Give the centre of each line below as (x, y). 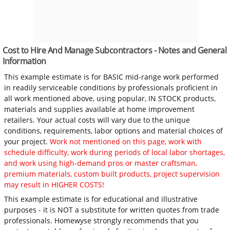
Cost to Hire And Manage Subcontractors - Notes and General (114, 50)
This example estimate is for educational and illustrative (101, 199)
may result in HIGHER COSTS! (54, 184)
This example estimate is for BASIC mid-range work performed (112, 76)
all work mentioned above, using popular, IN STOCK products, (110, 98)
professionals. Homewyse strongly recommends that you (102, 220)
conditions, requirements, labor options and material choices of (114, 130)
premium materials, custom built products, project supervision (112, 174)
